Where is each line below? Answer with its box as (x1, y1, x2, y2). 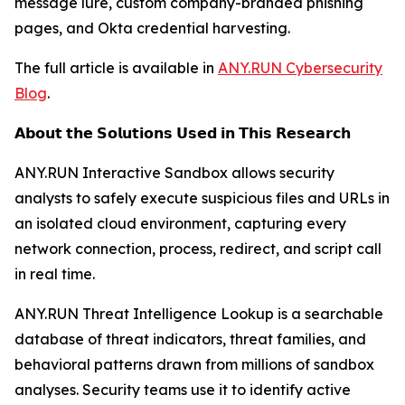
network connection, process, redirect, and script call (14, 240, 381, 258)
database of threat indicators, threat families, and (14, 330, 366, 348)
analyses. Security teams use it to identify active (14, 381, 351, 399)
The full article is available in (14, 59, 218, 77)
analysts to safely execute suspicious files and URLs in (14, 189, 390, 207)
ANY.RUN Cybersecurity (218, 59, 382, 77)
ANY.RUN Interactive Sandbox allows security (14, 164, 334, 182)
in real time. (14, 265, 95, 283)
